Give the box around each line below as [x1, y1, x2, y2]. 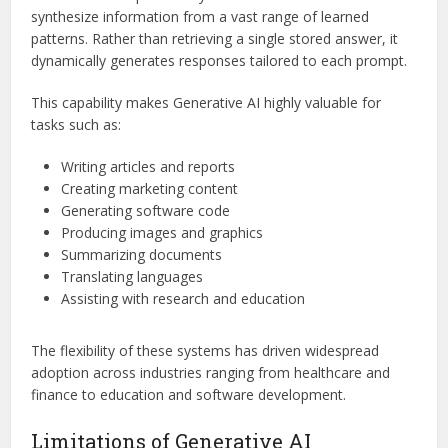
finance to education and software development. [31, 384, 347, 404]
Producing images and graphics [61, 222, 264, 242]
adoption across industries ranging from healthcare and [31, 362, 391, 382]
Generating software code [61, 200, 231, 220]
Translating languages [61, 266, 204, 286]
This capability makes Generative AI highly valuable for [31, 92, 382, 112]
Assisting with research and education [61, 288, 306, 308]
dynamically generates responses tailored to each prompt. [31, 50, 408, 70]
